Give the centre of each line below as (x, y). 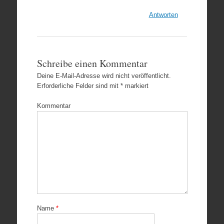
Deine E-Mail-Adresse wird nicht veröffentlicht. (104, 76)
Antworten (163, 15)
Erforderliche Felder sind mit (78, 86)
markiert (135, 86)
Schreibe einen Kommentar (92, 63)
